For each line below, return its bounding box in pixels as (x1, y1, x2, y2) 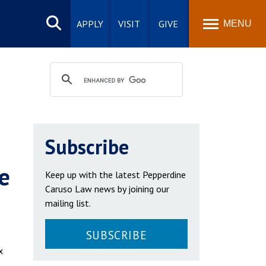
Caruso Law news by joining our (45, 183, 169, 195)
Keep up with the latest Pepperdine (45, 169, 186, 180)
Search (42, 9, 66, 18)
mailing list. (45, 197, 91, 209)
